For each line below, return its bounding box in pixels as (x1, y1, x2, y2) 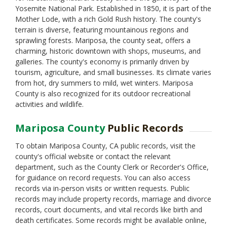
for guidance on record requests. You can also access (15, 173, 191, 182)
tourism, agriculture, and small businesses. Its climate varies (15, 67, 211, 77)
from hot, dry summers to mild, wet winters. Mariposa (15, 78, 193, 88)
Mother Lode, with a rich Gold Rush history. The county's (15, 14, 201, 24)
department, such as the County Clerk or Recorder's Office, (15, 162, 209, 172)
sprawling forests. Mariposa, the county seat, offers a (15, 35, 191, 45)
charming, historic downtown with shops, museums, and (15, 46, 201, 56)
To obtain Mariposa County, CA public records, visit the (15, 141, 196, 150)
